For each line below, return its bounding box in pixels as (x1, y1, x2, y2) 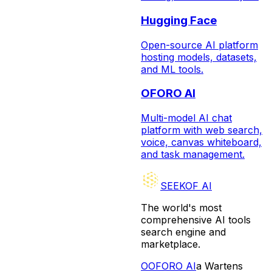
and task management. (141, 148, 245, 161)
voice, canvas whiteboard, (141, 136, 262, 149)
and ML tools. (141, 63, 203, 75)
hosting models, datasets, (141, 50, 257, 63)
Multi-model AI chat (141, 112, 232, 124)
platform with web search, (141, 124, 262, 137)
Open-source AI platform (141, 38, 258, 51)
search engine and (141, 226, 226, 239)
